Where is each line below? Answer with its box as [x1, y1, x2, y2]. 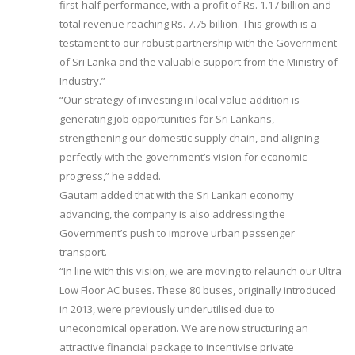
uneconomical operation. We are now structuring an [59, 321, 308, 336]
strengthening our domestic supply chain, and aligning [59, 131, 319, 146]
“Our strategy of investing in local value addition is [59, 93, 300, 108]
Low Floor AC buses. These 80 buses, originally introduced [59, 283, 336, 298]
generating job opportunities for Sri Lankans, [59, 112, 274, 127]
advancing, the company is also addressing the [59, 207, 285, 222]
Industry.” [59, 74, 110, 89]
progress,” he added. [59, 169, 163, 184]
